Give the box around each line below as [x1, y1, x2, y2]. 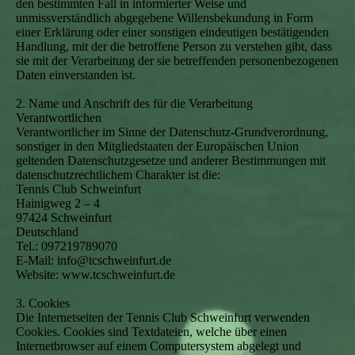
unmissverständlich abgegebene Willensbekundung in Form [16, 11, 313, 25]
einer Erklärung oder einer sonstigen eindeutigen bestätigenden [16, 25, 329, 39]
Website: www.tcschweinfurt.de [16, 268, 175, 281]
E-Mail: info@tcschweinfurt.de [16, 254, 171, 267]
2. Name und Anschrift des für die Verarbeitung [16, 97, 253, 110]
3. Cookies [16, 296, 70, 310]
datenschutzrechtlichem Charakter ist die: [16, 168, 220, 181]
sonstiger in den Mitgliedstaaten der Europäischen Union [16, 139, 299, 153]
